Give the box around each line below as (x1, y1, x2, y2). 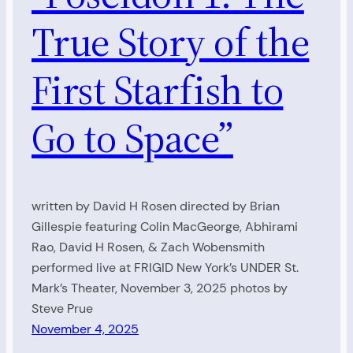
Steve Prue (32, 299, 93, 317)
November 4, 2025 (32, 320, 139, 337)
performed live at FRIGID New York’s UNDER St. (32, 258, 299, 276)
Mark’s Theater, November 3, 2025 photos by (32, 279, 288, 296)
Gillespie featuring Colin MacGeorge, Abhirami (32, 217, 298, 235)
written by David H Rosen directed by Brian (32, 197, 280, 214)
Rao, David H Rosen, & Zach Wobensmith (32, 238, 265, 255)
